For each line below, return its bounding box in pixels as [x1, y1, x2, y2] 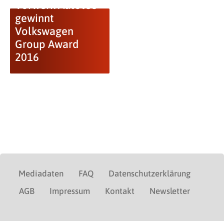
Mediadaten [18, 168, 63, 178]
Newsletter [149, 186, 190, 196]
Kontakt [105, 186, 134, 196]
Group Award [14, 37, 78, 50]
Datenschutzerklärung [108, 168, 190, 178]
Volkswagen [14, 24, 73, 37]
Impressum [49, 186, 90, 196]
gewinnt [14, 11, 54, 24]
